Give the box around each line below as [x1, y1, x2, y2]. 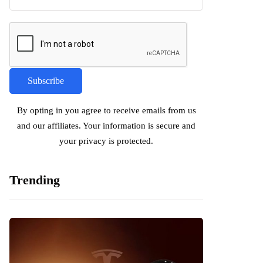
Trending [9, 173, 60, 187]
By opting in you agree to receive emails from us [16, 106, 196, 115]
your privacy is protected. [59, 136, 153, 146]
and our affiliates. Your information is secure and [17, 121, 195, 130]
